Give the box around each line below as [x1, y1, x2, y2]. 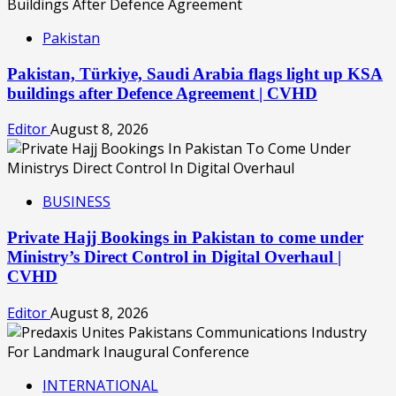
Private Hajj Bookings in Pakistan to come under [7, 227, 363, 247]
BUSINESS [42, 192, 110, 212]
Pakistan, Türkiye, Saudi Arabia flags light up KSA [7, 64, 383, 83]
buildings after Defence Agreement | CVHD [7, 83, 317, 103]
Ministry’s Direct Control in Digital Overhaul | [7, 247, 341, 266]
